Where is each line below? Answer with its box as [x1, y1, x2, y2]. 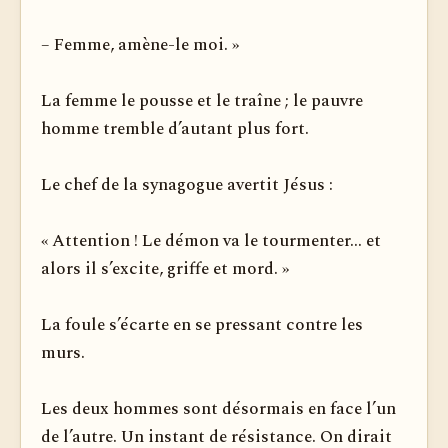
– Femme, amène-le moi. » [41, 32, 239, 58]
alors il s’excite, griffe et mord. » [41, 256, 289, 282]
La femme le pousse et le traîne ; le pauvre [41, 88, 363, 114]
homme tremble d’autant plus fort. [41, 116, 309, 142]
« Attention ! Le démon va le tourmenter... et [41, 228, 381, 254]
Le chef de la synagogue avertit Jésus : [41, 172, 333, 198]
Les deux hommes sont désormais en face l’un [41, 396, 396, 422]
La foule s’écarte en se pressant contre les [41, 312, 363, 338]
